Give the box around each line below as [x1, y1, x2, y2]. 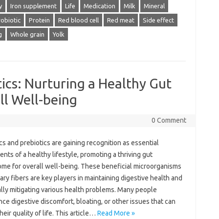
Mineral [143, 2, 165, 9]
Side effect [142, 17, 174, 23]
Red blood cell [58, 17, 99, 23]
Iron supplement [10, 2, 57, 9]
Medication [83, 2, 115, 9]
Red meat [107, 17, 134, 23]
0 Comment [151, 116, 186, 124]
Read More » [97, 209, 135, 217]
